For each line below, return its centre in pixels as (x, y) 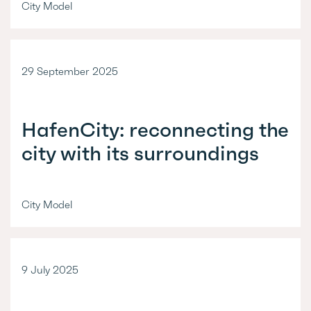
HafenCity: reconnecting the (155, 130)
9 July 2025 (50, 269)
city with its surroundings (140, 154)
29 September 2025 (70, 71)
